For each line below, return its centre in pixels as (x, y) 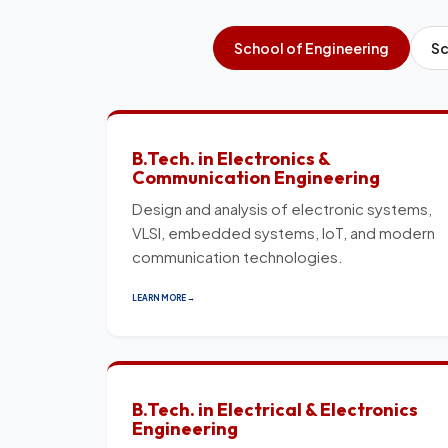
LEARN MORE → (163, 297)
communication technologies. (237, 256)
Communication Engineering (256, 177)
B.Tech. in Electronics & (231, 158)
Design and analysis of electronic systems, (282, 208)
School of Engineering (311, 47)
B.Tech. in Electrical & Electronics (275, 409)
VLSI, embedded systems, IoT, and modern (283, 232)
